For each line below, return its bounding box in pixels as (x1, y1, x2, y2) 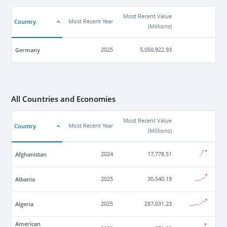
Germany (15, 46, 41, 54)
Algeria (15, 200, 34, 208)
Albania (15, 175, 35, 183)
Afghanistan (15, 150, 47, 159)
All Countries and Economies (11, 94, 116, 104)
